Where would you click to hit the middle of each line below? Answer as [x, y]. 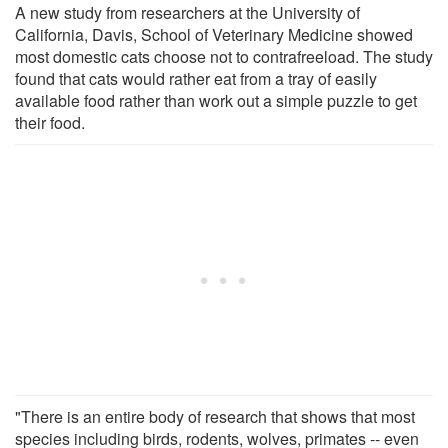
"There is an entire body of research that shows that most [215, 416]
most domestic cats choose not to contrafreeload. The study [224, 56]
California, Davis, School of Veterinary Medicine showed [214, 34]
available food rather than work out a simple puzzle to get [216, 100]
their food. [50, 122]
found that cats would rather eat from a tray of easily [196, 78]
